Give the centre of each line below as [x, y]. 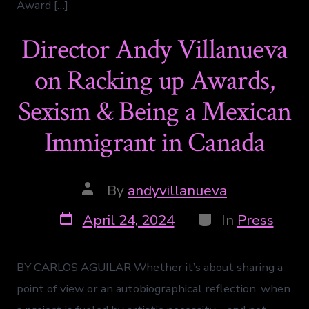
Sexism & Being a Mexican [154, 112]
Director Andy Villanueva [154, 50]
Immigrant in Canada [154, 143]
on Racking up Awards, [154, 81]
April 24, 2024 [128, 220]
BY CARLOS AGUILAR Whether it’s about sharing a [150, 268]
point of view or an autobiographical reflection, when [154, 289]
